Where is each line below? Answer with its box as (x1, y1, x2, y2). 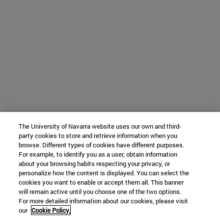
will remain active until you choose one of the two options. (19, 187, 182, 196)
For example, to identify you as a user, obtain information (19, 150, 178, 159)
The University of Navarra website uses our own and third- (19, 122, 182, 131)
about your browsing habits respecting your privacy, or (19, 159, 170, 168)
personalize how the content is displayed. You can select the (19, 168, 190, 177)
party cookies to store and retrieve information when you (19, 131, 178, 140)
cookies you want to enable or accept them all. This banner (19, 178, 184, 187)
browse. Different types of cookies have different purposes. (19, 140, 185, 149)
